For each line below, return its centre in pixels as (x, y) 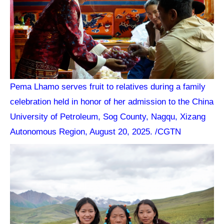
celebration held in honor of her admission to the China (112, 101)
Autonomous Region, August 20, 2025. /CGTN (96, 131)
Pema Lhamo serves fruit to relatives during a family (108, 86)
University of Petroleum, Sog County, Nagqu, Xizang (108, 116)
